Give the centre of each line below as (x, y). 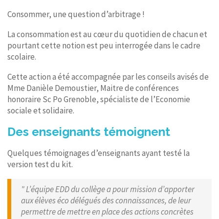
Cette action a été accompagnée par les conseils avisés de (108, 77)
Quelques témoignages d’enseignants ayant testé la (99, 153)
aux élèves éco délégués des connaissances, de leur (106, 200)
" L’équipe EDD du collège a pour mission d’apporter (108, 189)
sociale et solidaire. (41, 110)
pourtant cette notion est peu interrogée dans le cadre (104, 45)
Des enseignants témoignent (89, 131)
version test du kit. (40, 164)
